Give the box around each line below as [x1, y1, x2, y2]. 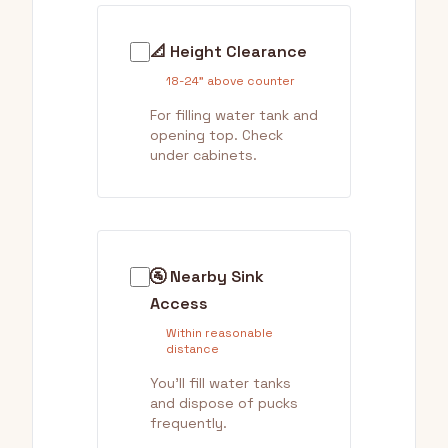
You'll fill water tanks [150, 374, 291, 392]
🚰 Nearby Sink [150, 266, 264, 287]
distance [166, 341, 219, 357]
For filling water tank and [150, 106, 318, 124]
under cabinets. [150, 146, 257, 164]
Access [150, 293, 208, 314]
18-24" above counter [166, 73, 295, 89]
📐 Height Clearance [150, 41, 307, 62]
